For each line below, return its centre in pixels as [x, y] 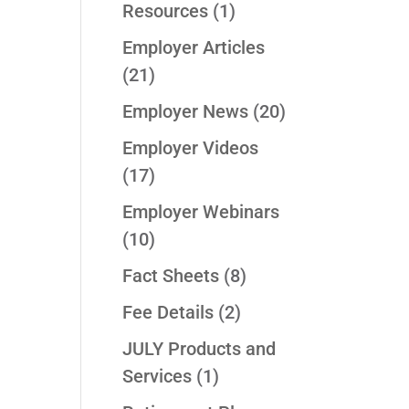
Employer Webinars [201, 212]
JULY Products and [199, 349]
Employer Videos [191, 148]
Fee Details [168, 313]
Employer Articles [194, 48]
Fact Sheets [171, 276]
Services [157, 377]
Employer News [186, 112]
